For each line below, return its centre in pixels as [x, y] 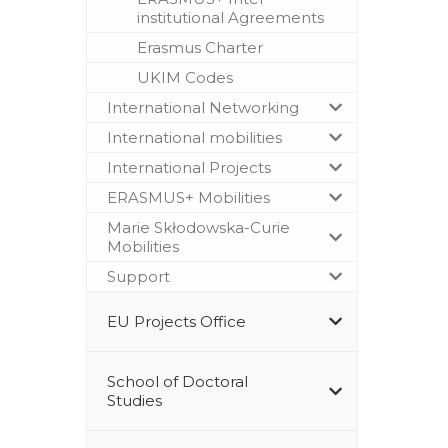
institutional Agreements [230, 17]
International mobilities [194, 137]
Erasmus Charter [200, 47]
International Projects [189, 167]
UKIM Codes [185, 77]
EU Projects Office [176, 321]
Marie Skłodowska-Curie [198, 227]
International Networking [203, 107]
